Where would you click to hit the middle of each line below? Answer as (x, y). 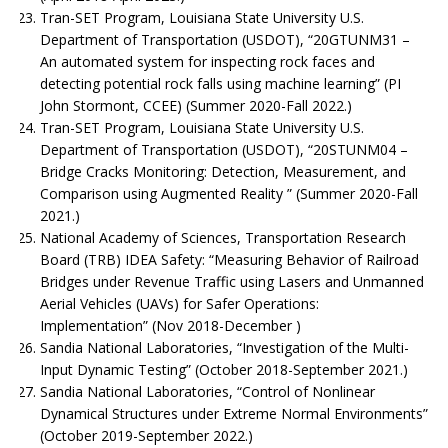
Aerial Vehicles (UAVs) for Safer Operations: (179, 303)
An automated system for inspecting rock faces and (207, 61)
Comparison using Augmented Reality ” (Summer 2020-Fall (229, 193)
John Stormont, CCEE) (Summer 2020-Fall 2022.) (196, 105)
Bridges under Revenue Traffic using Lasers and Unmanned (232, 281)
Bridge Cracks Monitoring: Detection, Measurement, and (223, 171)
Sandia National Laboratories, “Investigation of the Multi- (224, 347)
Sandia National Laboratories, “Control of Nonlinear (207, 391)
